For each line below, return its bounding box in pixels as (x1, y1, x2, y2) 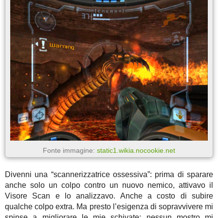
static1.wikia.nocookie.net (97, 146, 175, 155)
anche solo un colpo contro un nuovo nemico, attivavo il (5, 181, 213, 190)
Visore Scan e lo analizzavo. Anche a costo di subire (5, 192, 213, 200)
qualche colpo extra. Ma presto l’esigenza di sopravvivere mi (5, 202, 213, 211)
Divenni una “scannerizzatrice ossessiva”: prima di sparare (5, 170, 213, 179)
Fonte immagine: (43, 146, 97, 155)
